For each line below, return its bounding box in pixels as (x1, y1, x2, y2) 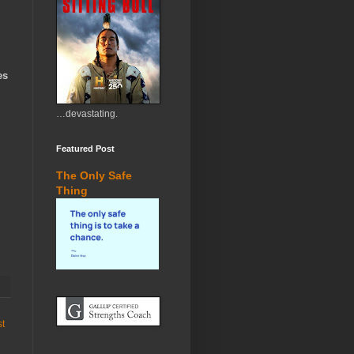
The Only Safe (56, 169, 132, 182)
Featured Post (56, 144, 115, 153)
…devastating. (56, 108, 118, 119)
